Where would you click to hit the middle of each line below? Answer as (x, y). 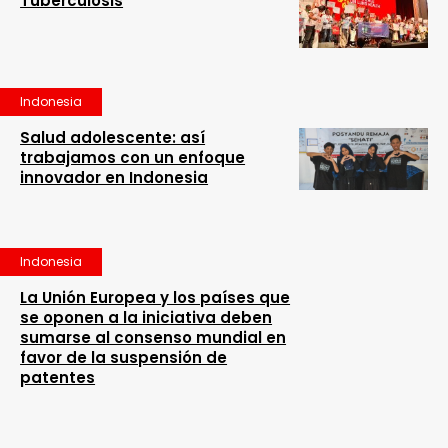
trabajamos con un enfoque (133, 157)
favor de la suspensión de (124, 357)
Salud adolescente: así (113, 137)
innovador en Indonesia (114, 177)
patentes (58, 377)
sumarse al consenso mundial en (153, 337)
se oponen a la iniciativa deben (146, 317)
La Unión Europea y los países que (155, 297)
